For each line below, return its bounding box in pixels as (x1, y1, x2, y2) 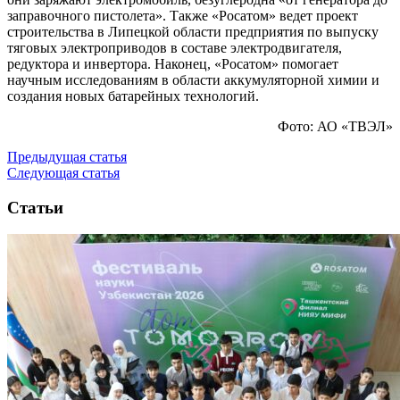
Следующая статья (7, 164, 120, 180)
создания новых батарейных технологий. (7, 87, 259, 104)
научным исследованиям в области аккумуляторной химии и (7, 71, 379, 87)
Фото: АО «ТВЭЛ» (278, 118, 393, 134)
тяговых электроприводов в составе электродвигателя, (7, 39, 342, 55)
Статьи (7, 197, 63, 217)
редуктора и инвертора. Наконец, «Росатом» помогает (7, 55, 338, 71)
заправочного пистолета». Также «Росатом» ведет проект (7, 7, 358, 23)
